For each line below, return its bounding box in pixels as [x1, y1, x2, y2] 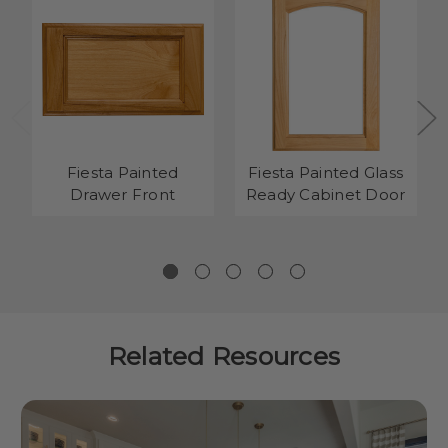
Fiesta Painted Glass [248, 162, 404, 182]
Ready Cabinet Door [245, 184, 406, 204]
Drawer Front [70, 184, 176, 204]
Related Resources [107, 340, 341, 371]
